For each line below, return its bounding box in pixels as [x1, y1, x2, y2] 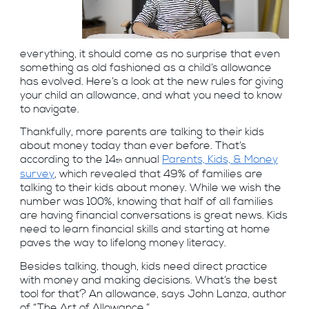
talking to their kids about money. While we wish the [19, 181, 281, 196]
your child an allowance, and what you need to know [19, 88, 282, 103]
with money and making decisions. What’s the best [19, 272, 277, 288]
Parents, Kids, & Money [161, 152, 278, 168]
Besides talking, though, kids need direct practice [19, 259, 268, 274]
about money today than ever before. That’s [19, 139, 246, 154]
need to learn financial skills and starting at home [19, 222, 270, 237]
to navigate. [19, 101, 79, 117]
